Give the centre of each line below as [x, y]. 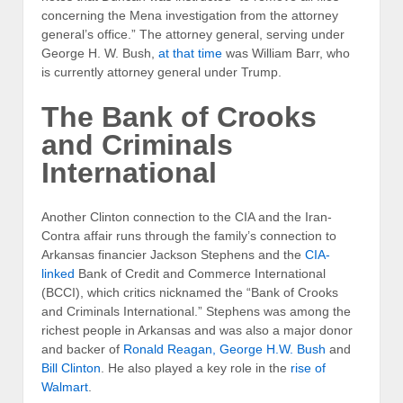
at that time [190, 54]
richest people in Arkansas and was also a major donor [197, 331]
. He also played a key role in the [196, 368]
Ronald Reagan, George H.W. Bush [224, 349]
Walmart [65, 387]
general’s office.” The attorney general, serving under [193, 35]
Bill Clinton [71, 368]
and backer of [82, 349]
